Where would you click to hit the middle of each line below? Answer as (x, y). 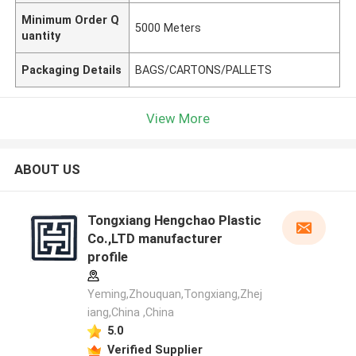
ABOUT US (47, 170)
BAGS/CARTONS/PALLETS (204, 70)
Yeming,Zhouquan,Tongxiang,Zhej (174, 294)
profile (107, 257)
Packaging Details (72, 70)
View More (178, 118)
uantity (41, 35)
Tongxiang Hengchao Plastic (174, 221)
